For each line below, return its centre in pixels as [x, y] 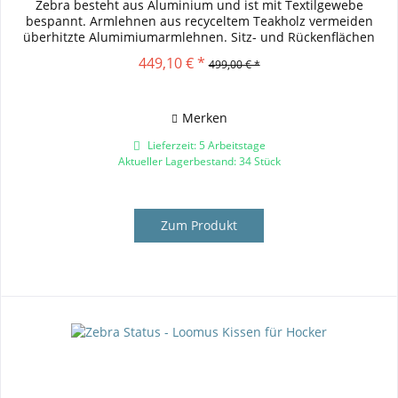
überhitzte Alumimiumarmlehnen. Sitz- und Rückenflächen [199, 37]
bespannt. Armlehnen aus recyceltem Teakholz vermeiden [199, 21]
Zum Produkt [199, 226]
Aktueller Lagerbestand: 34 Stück [199, 162]
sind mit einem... [199, 53]
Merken [204, 118]
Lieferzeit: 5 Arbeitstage [205, 146]
